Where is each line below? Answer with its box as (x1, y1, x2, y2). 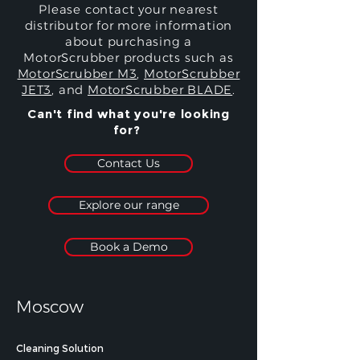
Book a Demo (89, 239, 168, 254)
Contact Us (97, 156, 160, 170)
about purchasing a (64, 34, 193, 49)
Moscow (16, 297, 88, 317)
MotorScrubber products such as (23, 50, 234, 65)
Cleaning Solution (16, 342, 104, 354)
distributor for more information (24, 18, 233, 33)
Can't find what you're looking (27, 106, 230, 121)
